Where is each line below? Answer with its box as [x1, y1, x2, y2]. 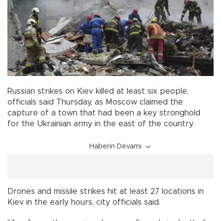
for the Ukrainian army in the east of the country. [7, 120, 194, 128]
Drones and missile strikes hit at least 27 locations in [7, 187, 204, 196]
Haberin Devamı [89, 143, 142, 150]
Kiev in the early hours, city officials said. [7, 198, 160, 207]
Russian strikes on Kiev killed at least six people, [7, 87, 188, 96]
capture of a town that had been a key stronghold [7, 109, 200, 117]
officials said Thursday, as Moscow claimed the [7, 98, 183, 107]
